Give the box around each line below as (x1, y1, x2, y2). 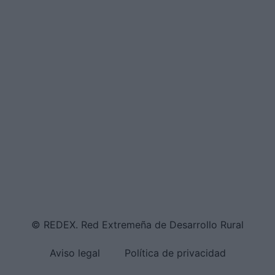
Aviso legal (49, 247, 100, 260)
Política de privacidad (124, 247, 226, 260)
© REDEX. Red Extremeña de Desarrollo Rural (31, 219, 244, 231)
